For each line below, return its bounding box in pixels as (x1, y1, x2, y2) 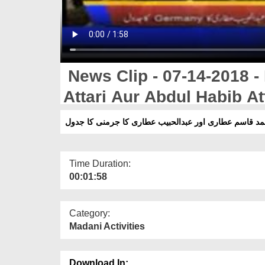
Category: (69, 208, 110, 218)
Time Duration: (69, 158, 131, 169)
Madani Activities (69, 221, 145, 231)
